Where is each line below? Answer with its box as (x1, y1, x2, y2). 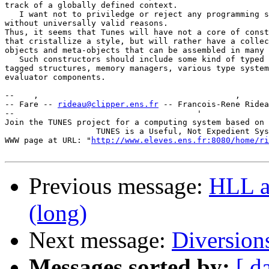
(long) (29, 200, 87, 226)
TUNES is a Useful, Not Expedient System (5, 127, 82, 136)
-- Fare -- (5, 100, 58, 109)
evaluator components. (5, 73, 106, 82)
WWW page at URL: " (5, 136, 91, 145)
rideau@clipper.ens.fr (58, 100, 159, 109)
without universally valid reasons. (5, 19, 168, 28)
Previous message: (29, 173, 209, 199)
